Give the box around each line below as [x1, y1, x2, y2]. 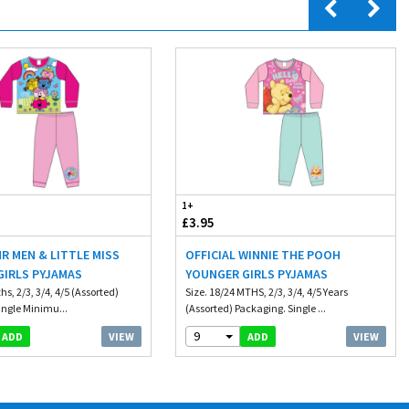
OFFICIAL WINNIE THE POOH [184, 246, 341, 263]
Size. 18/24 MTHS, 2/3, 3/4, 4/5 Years [184, 285, 348, 299]
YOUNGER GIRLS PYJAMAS [184, 266, 328, 282]
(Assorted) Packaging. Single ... [184, 301, 326, 315]
